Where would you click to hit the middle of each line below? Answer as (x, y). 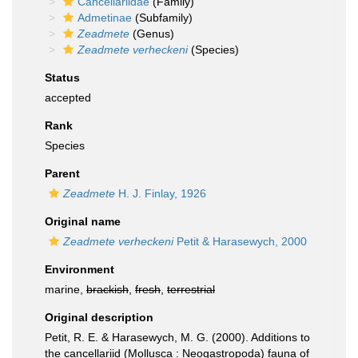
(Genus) (152, 34)
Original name (83, 221)
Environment (80, 269)
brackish (107, 289)
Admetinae (105, 18)
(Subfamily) (162, 18)
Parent (62, 173)
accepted (68, 97)
